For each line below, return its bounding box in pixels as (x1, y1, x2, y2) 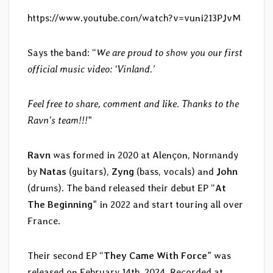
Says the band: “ (27, 46, 96, 58)
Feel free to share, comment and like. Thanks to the (27, 97, 239, 110)
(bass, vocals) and (136, 165, 216, 177)
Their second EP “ (27, 249, 104, 261)
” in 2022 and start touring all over (93, 198, 243, 210)
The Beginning (27, 198, 93, 210)
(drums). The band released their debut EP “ (27, 182, 215, 194)
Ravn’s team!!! (27, 114, 88, 126)
